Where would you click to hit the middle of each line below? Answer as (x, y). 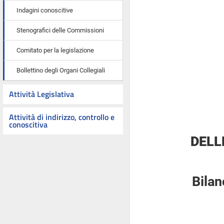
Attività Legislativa (41, 94)
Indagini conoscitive (45, 10)
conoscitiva (28, 124)
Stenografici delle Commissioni (60, 30)
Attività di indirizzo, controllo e (62, 117)
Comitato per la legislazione (55, 50)
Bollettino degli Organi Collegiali (61, 70)
